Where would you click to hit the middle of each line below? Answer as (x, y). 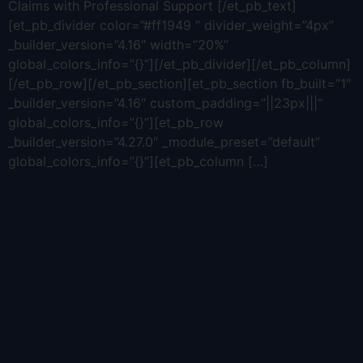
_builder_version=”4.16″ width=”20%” (118, 45)
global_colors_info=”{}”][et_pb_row (116, 123)
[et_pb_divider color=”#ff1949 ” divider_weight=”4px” (171, 26)
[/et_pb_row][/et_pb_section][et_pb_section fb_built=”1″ (179, 84)
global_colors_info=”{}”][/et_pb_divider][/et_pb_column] (179, 64)
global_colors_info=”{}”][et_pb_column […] (138, 162)
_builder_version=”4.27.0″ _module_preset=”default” (164, 142)
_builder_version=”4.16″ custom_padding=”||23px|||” (165, 103)
